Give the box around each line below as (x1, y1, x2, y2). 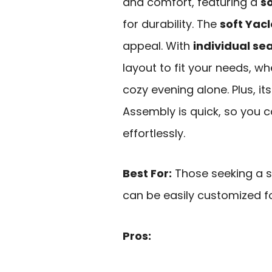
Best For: (123, 166, 172, 182)
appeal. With (123, 38, 193, 53)
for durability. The (123, 16, 220, 32)
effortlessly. (123, 125, 185, 141)
